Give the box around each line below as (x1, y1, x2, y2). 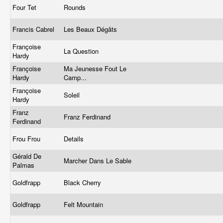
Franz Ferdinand (64, 112, 112, 121)
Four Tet (12, 2, 38, 12)
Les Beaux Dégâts (64, 24, 119, 34)
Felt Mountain (64, 200, 105, 209)
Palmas (12, 160, 36, 170)
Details (64, 134, 86, 143)
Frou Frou (12, 134, 42, 143)
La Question (64, 46, 101, 56)
